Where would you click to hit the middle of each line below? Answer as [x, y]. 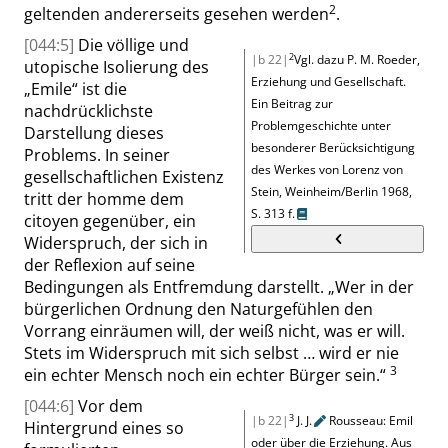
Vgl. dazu [320, 59]
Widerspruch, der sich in [116, 243]
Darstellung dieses [94, 133]
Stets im [56, 353]
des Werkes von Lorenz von [327, 169]
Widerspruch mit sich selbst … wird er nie [244, 353]
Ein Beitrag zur [292, 103]
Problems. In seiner [97, 155]
